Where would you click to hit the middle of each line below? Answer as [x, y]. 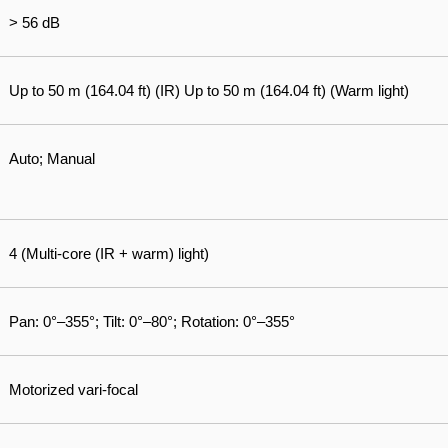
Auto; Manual [52, 158]
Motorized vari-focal [73, 389]
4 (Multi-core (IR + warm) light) [109, 253]
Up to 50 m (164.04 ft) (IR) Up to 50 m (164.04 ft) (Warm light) [209, 90]
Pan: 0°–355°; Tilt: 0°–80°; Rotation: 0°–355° [152, 321]
